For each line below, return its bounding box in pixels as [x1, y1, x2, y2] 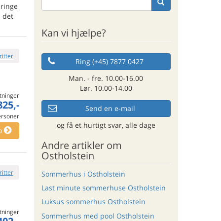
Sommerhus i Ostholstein [41, 169, 125, 179]
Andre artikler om [41, 138, 122, 152]
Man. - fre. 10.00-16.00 [69, 73, 144, 83]
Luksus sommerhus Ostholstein [41, 197, 146, 207]
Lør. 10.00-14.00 [79, 83, 132, 93]
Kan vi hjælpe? [41, 26, 106, 39]
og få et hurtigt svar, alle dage [56, 120, 155, 130]
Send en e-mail [85, 103, 136, 113]
